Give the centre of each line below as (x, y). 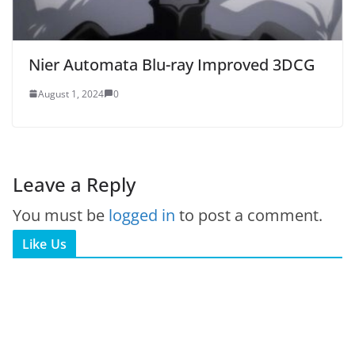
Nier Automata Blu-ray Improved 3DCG (172, 64)
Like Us (45, 244)
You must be (61, 215)
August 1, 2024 (71, 94)
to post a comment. (249, 215)
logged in (142, 215)
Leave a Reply (74, 184)
